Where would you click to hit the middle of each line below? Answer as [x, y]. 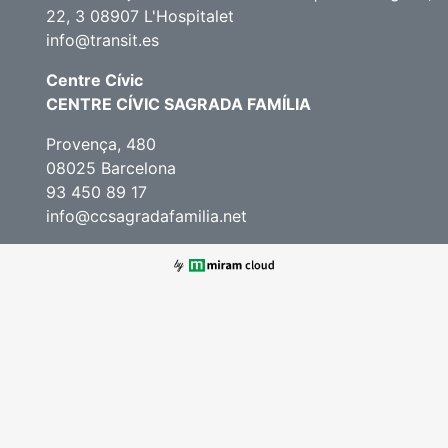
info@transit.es [102, 40]
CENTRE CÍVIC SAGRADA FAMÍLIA [178, 104]
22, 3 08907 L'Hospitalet [140, 16]
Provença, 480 [101, 144]
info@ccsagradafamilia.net [146, 216]
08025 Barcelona [111, 168]
